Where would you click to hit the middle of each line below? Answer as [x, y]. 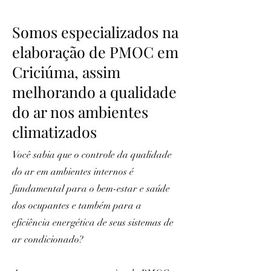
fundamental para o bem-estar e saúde [91, 189]
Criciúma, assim [66, 72]
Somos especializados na [95, 32]
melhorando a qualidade [94, 92]
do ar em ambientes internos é [73, 172]
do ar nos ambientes [80, 112]
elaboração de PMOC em [95, 52]
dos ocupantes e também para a [77, 206]
